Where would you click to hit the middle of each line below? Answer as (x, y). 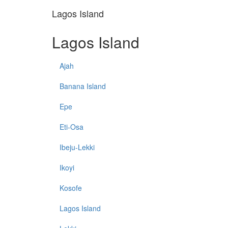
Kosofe (71, 188)
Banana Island (83, 86)
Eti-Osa (72, 127)
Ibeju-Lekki (77, 147)
